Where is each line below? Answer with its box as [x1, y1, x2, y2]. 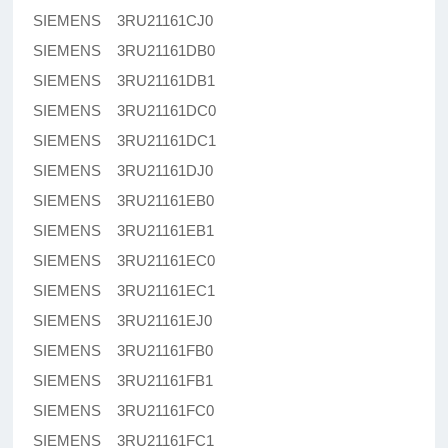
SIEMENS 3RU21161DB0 [33, 42, 216, 60]
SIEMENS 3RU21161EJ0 [33, 312, 213, 330]
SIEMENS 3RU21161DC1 [33, 132, 217, 150]
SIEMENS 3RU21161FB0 [33, 342, 214, 360]
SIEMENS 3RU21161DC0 [33, 102, 217, 120]
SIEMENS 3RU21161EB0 [33, 192, 215, 210]
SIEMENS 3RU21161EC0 [33, 252, 216, 270]
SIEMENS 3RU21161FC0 [33, 402, 215, 420]
